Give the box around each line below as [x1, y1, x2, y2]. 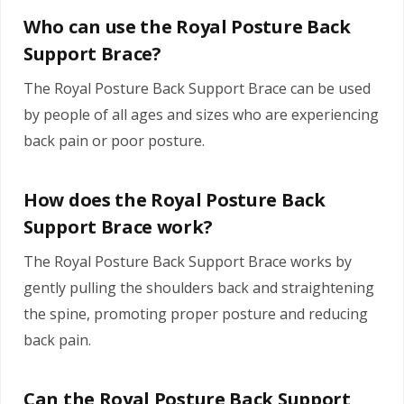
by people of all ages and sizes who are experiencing [23, 105, 379, 125]
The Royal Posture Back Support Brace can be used [23, 78, 371, 99]
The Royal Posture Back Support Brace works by [23, 252, 352, 272]
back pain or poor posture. [23, 131, 205, 151]
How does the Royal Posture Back [23, 188, 326, 213]
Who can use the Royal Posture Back [23, 14, 351, 39]
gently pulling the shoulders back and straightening [23, 278, 374, 298]
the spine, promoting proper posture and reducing [23, 304, 368, 325]
